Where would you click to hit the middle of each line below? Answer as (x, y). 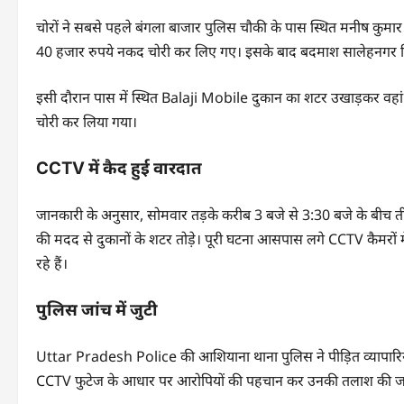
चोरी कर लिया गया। (87, 122)
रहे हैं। (52, 263)
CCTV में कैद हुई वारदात (119, 168)
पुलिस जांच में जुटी (97, 310)
